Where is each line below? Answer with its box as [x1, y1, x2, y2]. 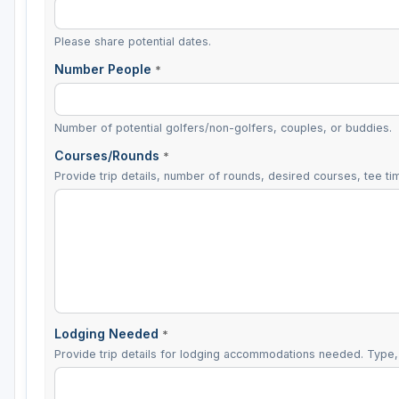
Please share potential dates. [54, 34, 211, 48]
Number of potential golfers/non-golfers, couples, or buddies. [54, 121, 392, 135]
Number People [54, 61, 155, 77]
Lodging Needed [54, 326, 162, 342]
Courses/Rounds [54, 148, 163, 164]
